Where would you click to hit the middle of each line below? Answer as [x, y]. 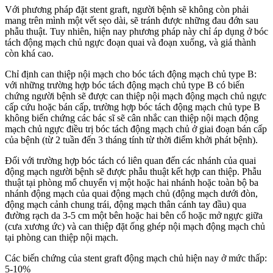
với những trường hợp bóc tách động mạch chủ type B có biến [125, 85]
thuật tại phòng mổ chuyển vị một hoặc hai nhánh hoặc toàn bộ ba [132, 183]
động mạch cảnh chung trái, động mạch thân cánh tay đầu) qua [126, 205]
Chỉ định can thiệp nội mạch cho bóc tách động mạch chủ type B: [131, 74]
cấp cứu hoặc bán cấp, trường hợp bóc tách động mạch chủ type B [133, 107]
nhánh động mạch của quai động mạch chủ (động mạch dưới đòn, [131, 194]
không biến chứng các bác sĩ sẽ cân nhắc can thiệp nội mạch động [132, 118]
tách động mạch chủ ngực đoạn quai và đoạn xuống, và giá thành [130, 43]
